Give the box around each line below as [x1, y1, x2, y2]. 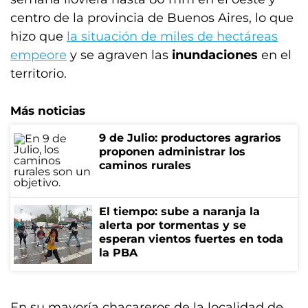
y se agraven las [67, 47, 172, 63]
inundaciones [172, 47, 261, 63]
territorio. [10, 66, 67, 81]
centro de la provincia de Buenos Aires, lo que [10, 10, 294, 25]
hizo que [10, 29, 67, 44]
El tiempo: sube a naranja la [99, 205, 260, 218]
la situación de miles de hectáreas [67, 29, 278, 44]
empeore [10, 47, 67, 63]
